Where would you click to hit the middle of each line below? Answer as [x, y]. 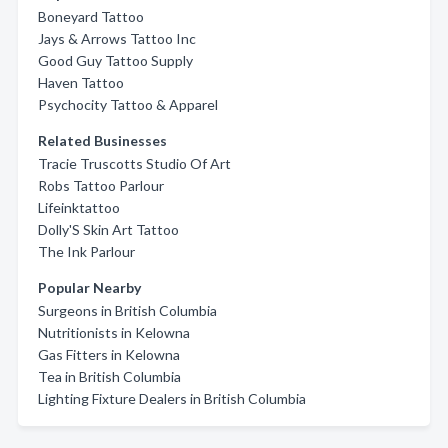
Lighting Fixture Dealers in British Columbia [172, 398]
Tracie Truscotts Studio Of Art [134, 163]
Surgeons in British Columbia [127, 310]
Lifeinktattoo [79, 207]
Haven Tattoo [81, 82]
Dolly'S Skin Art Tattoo [108, 229]
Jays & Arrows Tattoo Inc [117, 38]
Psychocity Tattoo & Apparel [128, 104]
